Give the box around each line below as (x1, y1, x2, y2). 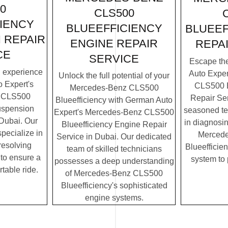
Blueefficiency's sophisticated (61, 181, 167, 190)
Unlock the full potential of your (59, 71, 169, 80)
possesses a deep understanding (54, 157, 174, 166)
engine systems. (84, 193, 144, 203)
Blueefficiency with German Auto (55, 96, 173, 105)
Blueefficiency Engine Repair (61, 120, 167, 129)
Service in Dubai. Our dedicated (56, 132, 172, 141)
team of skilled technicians (66, 145, 162, 154)
